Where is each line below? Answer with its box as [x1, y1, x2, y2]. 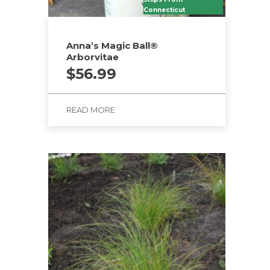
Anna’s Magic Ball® [66, 39, 158, 51]
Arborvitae [66, 51, 119, 63]
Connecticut [143, 6, 185, 14]
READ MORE [66, 105, 115, 115]
